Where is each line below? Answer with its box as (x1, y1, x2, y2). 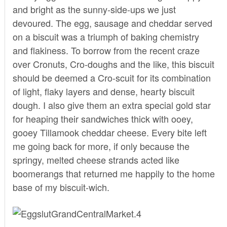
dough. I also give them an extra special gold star (12, 98, 211, 111)
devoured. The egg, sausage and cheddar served (12, 16, 212, 29)
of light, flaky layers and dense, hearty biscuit (12, 84, 195, 98)
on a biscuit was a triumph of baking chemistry (12, 29, 199, 43)
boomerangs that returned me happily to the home (12, 166, 215, 180)
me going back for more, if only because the (12, 139, 190, 153)
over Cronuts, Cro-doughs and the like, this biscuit (12, 57, 214, 70)
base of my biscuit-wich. (12, 180, 109, 194)
